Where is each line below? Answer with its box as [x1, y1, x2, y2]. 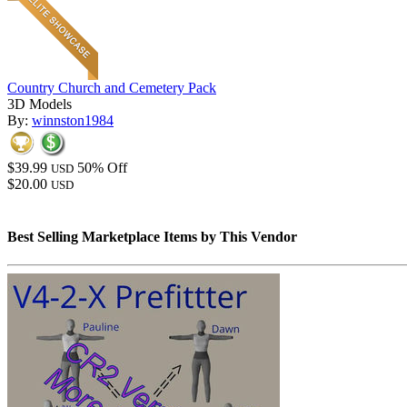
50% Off [77, 160, 127, 176]
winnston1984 [32, 113, 114, 129]
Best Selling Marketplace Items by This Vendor [7, 228, 297, 244]
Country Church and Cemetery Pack [7, 80, 216, 96]
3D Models [7, 96, 72, 113]
